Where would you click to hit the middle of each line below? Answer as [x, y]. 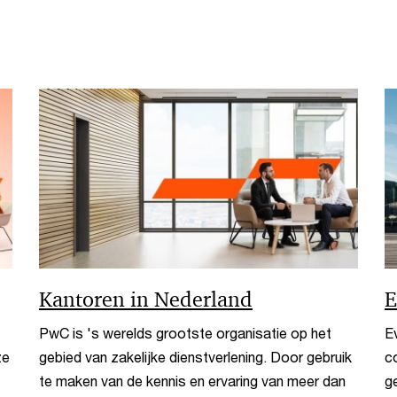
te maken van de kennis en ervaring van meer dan [192, 380]
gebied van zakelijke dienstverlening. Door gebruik [195, 356]
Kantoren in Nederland [146, 299]
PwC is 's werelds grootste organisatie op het [185, 332]
